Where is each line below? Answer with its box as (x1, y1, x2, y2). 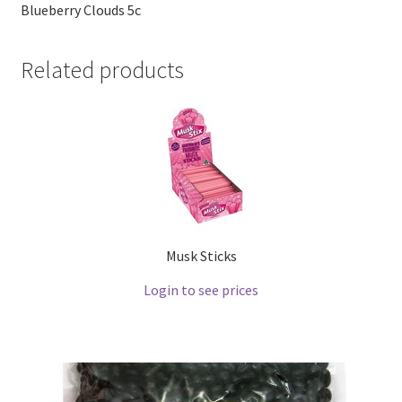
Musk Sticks (165, 246, 237, 265)
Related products (20, 56, 184, 85)
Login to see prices (144, 280, 258, 299)
